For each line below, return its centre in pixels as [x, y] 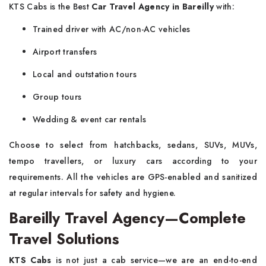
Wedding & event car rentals [90, 119]
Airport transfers [65, 52]
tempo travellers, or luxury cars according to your [133, 161]
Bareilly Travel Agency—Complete [127, 218]
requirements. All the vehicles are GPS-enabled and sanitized [133, 177]
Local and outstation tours [85, 74]
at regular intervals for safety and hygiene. [93, 193]
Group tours [57, 97]
